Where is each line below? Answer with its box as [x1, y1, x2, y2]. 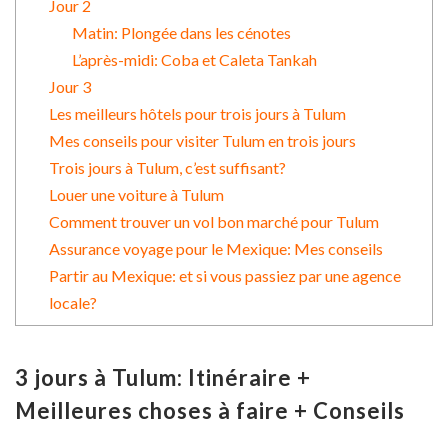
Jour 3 [48, 76, 91, 96]
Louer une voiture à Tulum [48, 184, 224, 204]
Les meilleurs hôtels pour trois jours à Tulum [48, 103, 346, 123]
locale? [48, 292, 97, 312]
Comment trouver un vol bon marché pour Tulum [48, 211, 379, 231]
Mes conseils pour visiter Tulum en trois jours [48, 130, 356, 150]
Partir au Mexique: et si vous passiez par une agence [48, 265, 401, 285]
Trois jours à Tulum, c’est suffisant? [48, 157, 286, 177]
